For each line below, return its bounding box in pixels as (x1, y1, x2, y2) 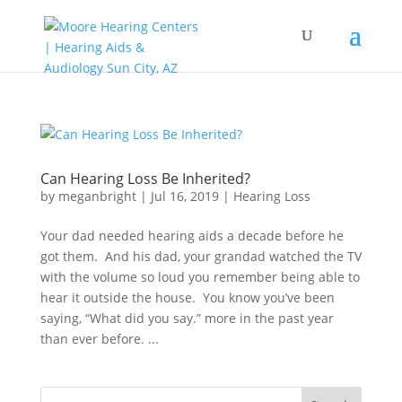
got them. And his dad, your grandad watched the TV (39, 248, 362, 265)
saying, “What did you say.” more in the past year (39, 310, 334, 327)
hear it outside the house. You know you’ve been (39, 289, 335, 306)
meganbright (57, 188, 136, 205)
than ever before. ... (39, 330, 159, 347)
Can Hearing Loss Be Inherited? (39, 169, 250, 188)
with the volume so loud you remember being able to (39, 268, 360, 285)
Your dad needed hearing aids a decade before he (39, 227, 344, 244)
